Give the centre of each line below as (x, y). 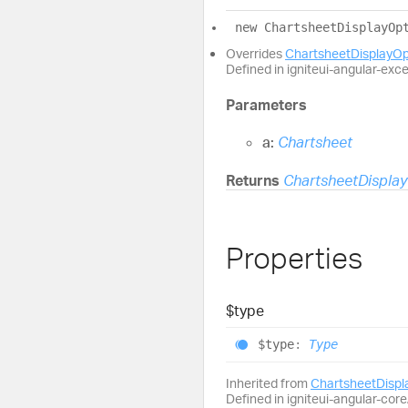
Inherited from (268, 383)
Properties (294, 258)
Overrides (255, 53)
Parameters (266, 105)
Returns (255, 180)
